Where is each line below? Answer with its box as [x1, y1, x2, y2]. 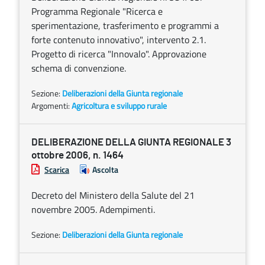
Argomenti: [31, 99, 72, 112]
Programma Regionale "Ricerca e [31, 4, 163, 18]
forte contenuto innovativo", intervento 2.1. [31, 33, 206, 47]
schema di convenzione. [31, 61, 126, 75]
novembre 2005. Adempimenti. [31, 202, 155, 216]
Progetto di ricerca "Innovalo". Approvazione [31, 47, 206, 61]
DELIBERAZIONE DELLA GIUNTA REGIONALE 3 [31, 137, 231, 147]
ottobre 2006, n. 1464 [31, 150, 124, 160]
